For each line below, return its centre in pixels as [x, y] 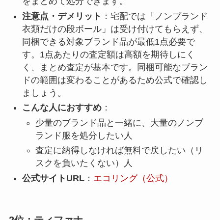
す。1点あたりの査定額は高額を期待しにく [108, 54]
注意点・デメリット [62, 16]
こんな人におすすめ [62, 108]
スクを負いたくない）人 [84, 163]
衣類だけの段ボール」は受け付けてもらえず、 [115, 29]
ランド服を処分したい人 [84, 135]
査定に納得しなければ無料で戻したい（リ [119, 151]
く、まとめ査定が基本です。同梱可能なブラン [115, 67]
